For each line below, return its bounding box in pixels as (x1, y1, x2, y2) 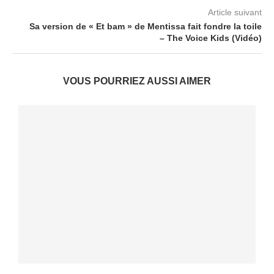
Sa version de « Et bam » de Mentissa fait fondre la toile (29, 21, 262, 31)
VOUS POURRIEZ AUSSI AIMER (63, 76, 211, 86)
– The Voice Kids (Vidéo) (160, 33, 262, 43)
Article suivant (208, 7, 262, 17)
